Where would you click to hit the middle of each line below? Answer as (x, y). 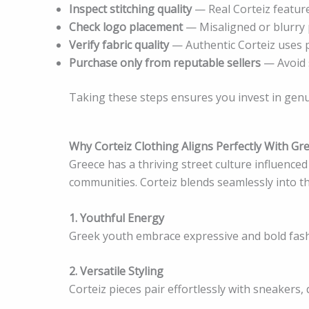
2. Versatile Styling (116, 271)
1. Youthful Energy (117, 218)
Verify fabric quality (119, 44)
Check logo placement (126, 27)
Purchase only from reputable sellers (165, 62)
